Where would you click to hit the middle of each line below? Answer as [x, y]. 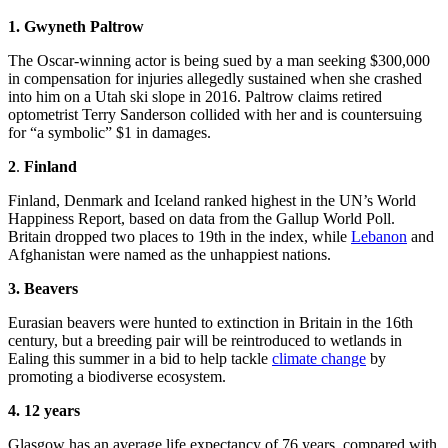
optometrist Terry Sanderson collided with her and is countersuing [215, 114]
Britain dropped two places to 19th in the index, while [179, 236]
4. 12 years [44, 410]
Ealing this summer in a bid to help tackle [140, 358]
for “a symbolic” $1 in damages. [109, 132]
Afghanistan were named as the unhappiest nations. [169, 254]
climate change [319, 358]
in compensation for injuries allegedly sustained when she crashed [215, 78]
